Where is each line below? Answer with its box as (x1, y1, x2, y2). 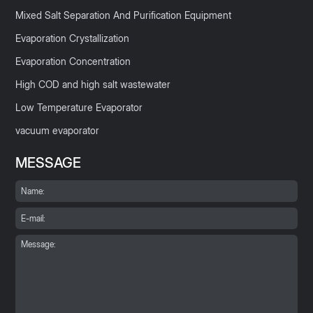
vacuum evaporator (15, 124, 100, 137)
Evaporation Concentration (15, 55, 131, 68)
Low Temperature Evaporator (15, 101, 143, 114)
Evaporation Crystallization (15, 32, 130, 45)
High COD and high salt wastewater (15, 78, 171, 91)
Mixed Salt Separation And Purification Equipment (15, 9, 232, 22)
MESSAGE (15, 154, 82, 172)
